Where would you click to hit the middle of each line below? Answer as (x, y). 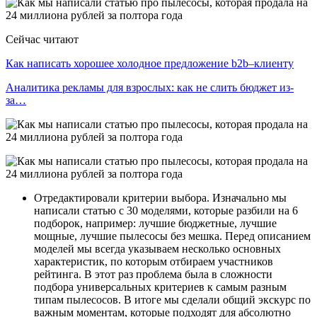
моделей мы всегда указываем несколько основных (157, 249)
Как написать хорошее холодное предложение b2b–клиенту (150, 64)
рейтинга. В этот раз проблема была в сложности (153, 275)
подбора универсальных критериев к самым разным (160, 287)
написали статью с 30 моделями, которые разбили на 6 (166, 211)
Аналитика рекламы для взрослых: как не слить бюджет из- (150, 88)
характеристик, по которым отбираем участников (154, 262)
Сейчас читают (42, 40)
